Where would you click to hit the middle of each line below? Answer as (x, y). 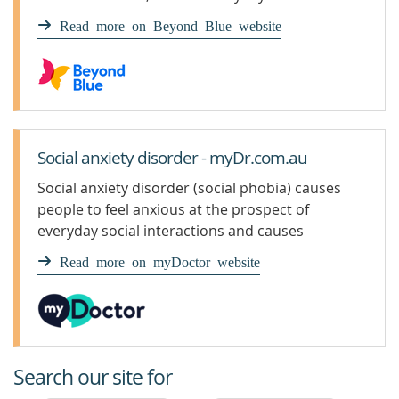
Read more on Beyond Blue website (171, 25)
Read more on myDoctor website (160, 261)
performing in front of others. (137, 16)
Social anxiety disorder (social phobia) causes (189, 188)
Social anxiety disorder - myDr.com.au (172, 158)
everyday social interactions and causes (171, 231)
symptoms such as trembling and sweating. (183, 252)
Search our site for (93, 377)
